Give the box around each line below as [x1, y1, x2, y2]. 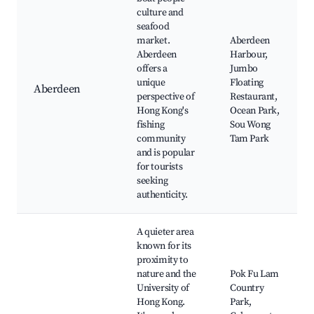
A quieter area [137, 226, 194, 239]
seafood [137, 20, 170, 34]
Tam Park [230, 132, 269, 146]
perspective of [137, 90, 195, 104]
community [137, 132, 186, 146]
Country [230, 282, 264, 295]
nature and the [137, 268, 196, 281]
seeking [137, 175, 168, 188]
